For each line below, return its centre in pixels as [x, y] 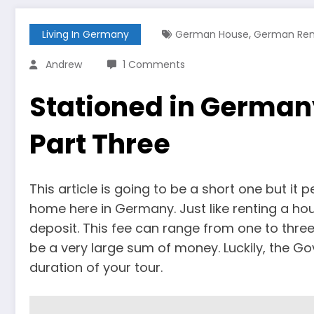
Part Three [100, 144]
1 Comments [154, 64]
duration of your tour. [96, 267]
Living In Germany [85, 34]
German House [212, 34]
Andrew [64, 64]
